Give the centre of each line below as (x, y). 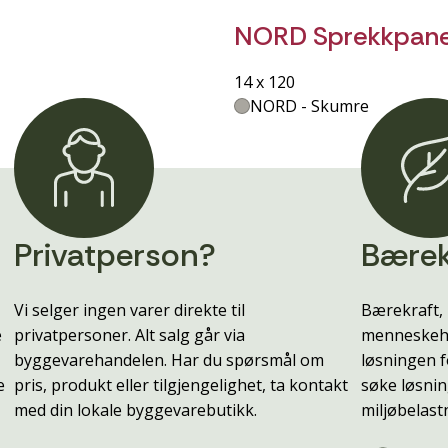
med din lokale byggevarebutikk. (136, 410)
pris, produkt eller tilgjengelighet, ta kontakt (181, 385)
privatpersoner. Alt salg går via (130, 335)
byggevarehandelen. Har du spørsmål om (169, 360)
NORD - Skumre (309, 105)
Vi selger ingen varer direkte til (130, 310)
